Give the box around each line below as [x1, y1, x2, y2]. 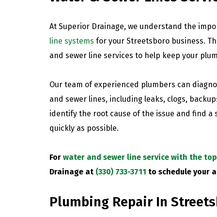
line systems [49, 36, 94, 46]
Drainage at [49, 167, 95, 176]
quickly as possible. [49, 123, 119, 133]
